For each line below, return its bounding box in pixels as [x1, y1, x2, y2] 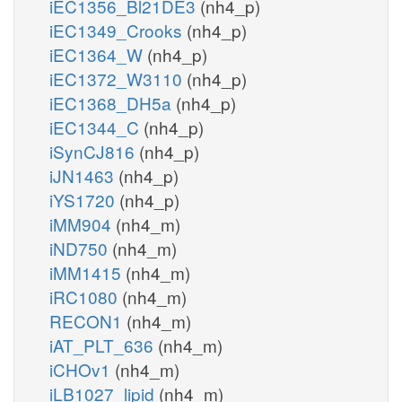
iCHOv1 [49, 356, 115, 381]
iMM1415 [49, 259, 126, 284]
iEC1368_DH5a [49, 90, 176, 115]
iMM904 [49, 211, 116, 236]
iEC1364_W [49, 41, 147, 66]
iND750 [49, 235, 112, 260]
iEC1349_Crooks [49, 17, 187, 42]
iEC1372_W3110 [49, 66, 187, 91]
